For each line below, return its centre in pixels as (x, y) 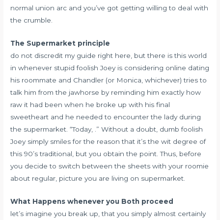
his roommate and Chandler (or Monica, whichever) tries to (109, 80)
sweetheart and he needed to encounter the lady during (106, 117)
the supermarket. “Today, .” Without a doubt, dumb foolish (107, 129)
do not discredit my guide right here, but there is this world (109, 56)
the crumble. (32, 20)
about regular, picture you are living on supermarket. (98, 179)
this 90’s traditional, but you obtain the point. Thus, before (106, 154)
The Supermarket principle (60, 43)
